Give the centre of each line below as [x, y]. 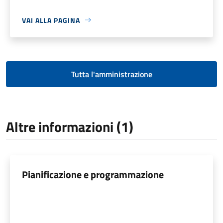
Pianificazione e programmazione [93, 174]
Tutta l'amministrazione [111, 74]
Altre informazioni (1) [70, 126]
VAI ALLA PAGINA [51, 20]
